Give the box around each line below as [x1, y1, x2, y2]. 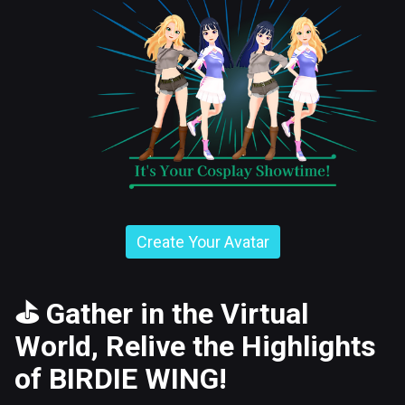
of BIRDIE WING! [14, 361, 227, 396]
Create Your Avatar [136, 231, 269, 251]
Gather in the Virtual [46, 296, 308, 331]
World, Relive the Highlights [14, 328, 376, 363]
